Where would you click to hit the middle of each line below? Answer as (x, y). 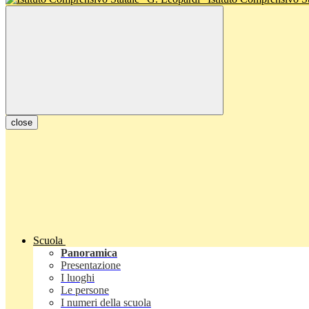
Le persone (85, 290)
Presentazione (91, 266)
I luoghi (78, 278)
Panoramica (89, 253)
